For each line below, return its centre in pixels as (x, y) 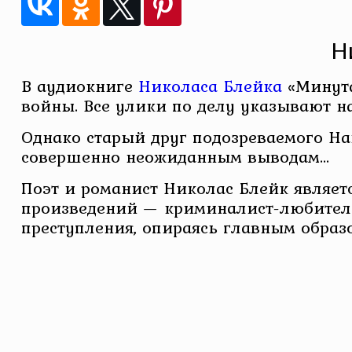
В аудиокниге (79, 86)
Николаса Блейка (210, 86)
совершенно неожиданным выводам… (175, 156)
